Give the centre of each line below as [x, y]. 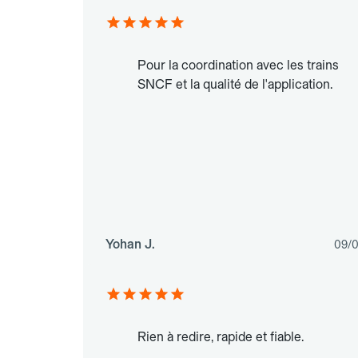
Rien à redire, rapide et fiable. [221, 337]
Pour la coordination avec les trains [238, 66]
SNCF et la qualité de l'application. [235, 85]
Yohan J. [130, 245]
